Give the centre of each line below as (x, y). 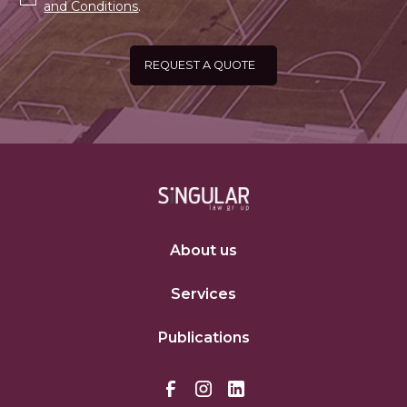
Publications (203, 337)
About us (203, 250)
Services (203, 293)
